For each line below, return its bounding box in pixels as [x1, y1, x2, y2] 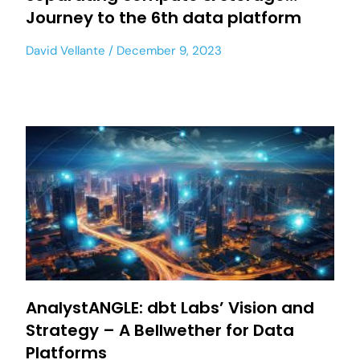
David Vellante [26, 43, 105, 59]
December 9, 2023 [113, 43, 222, 59]
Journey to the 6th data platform [26, 6, 301, 29]
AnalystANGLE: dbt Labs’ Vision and [26, 297, 314, 319]
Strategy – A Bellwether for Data [26, 319, 294, 342]
